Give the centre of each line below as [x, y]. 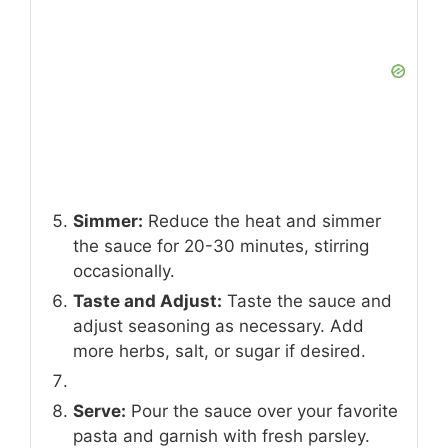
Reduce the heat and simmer [262, 221]
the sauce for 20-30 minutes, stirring [221, 246]
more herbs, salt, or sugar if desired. [219, 351]
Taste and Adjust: [147, 301]
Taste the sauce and [307, 301]
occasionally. [124, 271]
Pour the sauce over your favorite [262, 411]
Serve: [99, 411]
